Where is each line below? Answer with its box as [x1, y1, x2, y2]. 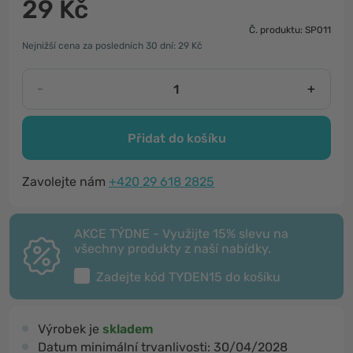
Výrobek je [38, 321, 102, 336]
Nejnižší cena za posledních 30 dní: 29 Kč [22, 40, 203, 51]
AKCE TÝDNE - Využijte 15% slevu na [74, 226, 288, 241]
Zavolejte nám [22, 174, 109, 189]
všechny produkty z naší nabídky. [74, 241, 271, 256]
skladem [102, 321, 154, 336]
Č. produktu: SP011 [249, 24, 331, 35]
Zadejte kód [96, 269, 169, 284]
